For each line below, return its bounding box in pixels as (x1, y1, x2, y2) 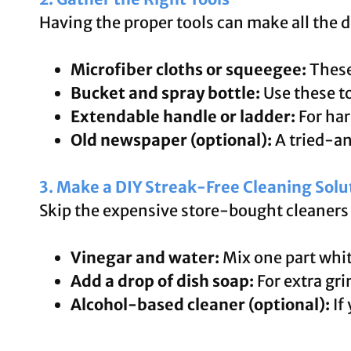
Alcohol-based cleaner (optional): (71, 294, 330, 314)
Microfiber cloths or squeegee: (71, 59, 306, 79)
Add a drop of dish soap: (71, 270, 254, 291)
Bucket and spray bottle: (71, 82, 260, 103)
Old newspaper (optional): (71, 129, 272, 150)
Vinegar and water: (71, 247, 219, 267)
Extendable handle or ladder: (71, 106, 295, 126)
